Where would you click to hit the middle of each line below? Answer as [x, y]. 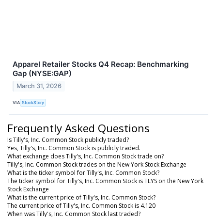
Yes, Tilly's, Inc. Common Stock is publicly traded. [74, 148]
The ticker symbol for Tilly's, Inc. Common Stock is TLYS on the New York [105, 181]
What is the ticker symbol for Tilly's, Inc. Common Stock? [83, 172]
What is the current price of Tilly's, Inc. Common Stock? [81, 197]
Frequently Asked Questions [78, 128]
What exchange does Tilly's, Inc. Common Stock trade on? [85, 156]
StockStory [33, 103]
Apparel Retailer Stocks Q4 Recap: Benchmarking [101, 64]
